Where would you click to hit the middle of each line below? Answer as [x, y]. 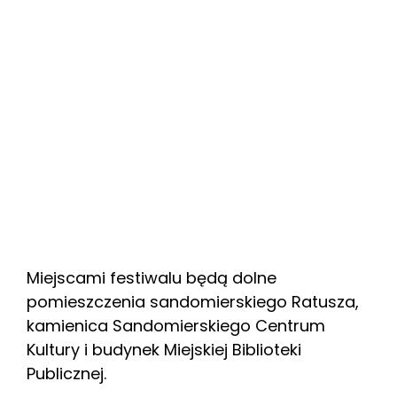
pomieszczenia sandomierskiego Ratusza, [193, 301]
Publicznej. [66, 373]
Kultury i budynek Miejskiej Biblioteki [164, 349]
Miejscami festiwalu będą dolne [152, 277]
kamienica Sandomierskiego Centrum [176, 325]
